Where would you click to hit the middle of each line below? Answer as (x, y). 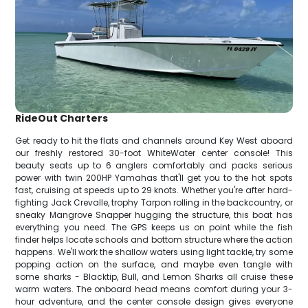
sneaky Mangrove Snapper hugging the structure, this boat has (154, 215)
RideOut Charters (62, 119)
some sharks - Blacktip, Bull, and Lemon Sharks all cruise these (154, 277)
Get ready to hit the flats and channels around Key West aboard (154, 141)
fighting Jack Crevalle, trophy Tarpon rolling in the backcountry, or (154, 203)
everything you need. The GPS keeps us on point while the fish (154, 228)
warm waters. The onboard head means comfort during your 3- (154, 289)
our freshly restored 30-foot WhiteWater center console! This (154, 153)
